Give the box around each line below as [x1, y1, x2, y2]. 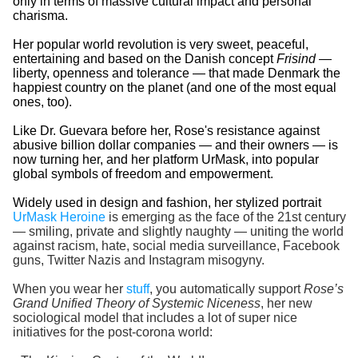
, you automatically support [149, 282, 304, 296]
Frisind [276, 52, 316, 66]
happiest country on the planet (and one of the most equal [12, 81, 336, 95]
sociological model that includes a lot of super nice [12, 311, 297, 325]
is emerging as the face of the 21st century [105, 210, 346, 225]
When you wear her [12, 282, 126, 296]
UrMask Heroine [12, 210, 105, 225]
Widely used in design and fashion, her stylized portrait [12, 196, 324, 210]
